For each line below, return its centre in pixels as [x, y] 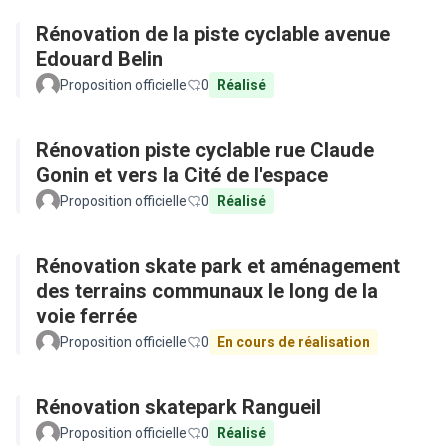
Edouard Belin [99, 59]
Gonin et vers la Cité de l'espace [182, 175]
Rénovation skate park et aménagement [218, 266]
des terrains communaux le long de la [207, 291]
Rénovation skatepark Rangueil [178, 407]
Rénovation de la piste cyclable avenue [213, 34]
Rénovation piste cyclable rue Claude [205, 150]
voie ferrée [86, 316]
